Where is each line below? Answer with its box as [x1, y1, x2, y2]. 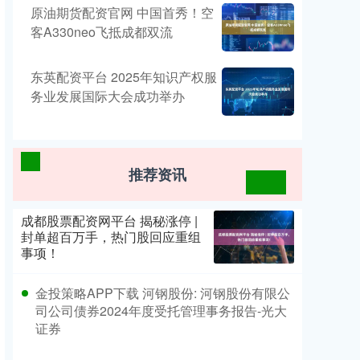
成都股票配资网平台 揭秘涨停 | [21, 211, 198, 230]
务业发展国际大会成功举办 [31, 87, 185, 105]
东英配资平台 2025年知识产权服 [31, 67, 217, 86]
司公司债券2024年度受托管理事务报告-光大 [35, 301, 287, 320]
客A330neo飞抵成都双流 [31, 22, 173, 41]
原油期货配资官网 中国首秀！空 [31, 3, 214, 22]
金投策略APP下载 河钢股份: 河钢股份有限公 [35, 284, 290, 302]
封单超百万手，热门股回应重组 [21, 227, 201, 246]
